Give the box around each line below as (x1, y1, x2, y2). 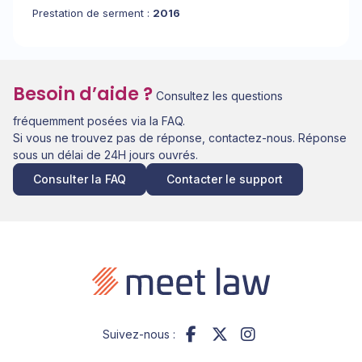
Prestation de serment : (32, 6, 153, 19)
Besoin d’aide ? (13, 82, 153, 107)
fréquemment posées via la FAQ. (13, 114, 188, 128)
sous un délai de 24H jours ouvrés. (13, 148, 198, 162)
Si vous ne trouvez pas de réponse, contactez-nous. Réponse (13, 131, 347, 145)
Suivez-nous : (102, 326, 175, 341)
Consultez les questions (153, 89, 283, 103)
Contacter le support (166, 172, 283, 187)
